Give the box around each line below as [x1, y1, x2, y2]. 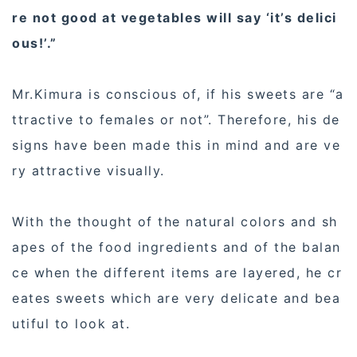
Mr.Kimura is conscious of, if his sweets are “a [12, 85, 344, 102]
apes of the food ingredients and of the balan [12, 238, 341, 255]
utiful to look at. [12, 315, 130, 331]
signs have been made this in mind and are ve [12, 136, 340, 153]
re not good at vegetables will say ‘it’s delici [12, 9, 337, 25]
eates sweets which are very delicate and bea [12, 289, 340, 306]
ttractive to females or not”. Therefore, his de [12, 111, 340, 127]
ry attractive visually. [12, 162, 165, 178]
